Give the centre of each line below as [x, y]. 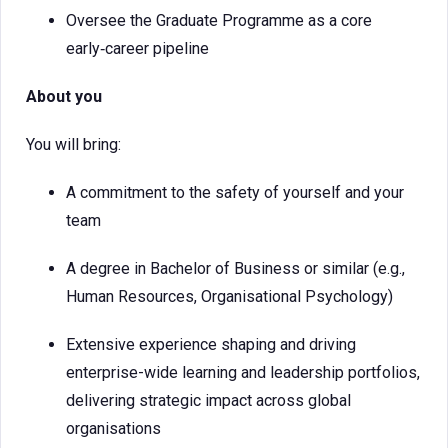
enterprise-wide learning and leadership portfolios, [243, 372]
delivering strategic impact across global [208, 400]
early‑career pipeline [137, 48]
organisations [113, 428]
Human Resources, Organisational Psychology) [229, 296]
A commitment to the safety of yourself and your [235, 192]
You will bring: [73, 144]
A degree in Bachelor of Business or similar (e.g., [235, 268]
